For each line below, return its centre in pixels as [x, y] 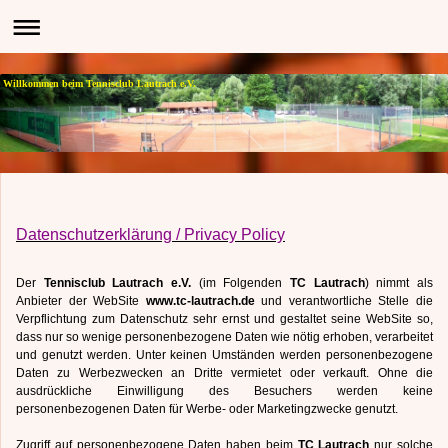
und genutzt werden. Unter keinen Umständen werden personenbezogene [224, 355]
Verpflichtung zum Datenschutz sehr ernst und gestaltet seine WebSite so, [224, 319]
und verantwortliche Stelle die [344, 301]
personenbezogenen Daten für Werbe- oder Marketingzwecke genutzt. [207, 409]
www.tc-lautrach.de [200, 301]
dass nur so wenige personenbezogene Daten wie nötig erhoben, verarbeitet [224, 337]
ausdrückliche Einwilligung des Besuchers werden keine [224, 391]
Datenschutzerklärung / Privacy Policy [150, 235]
